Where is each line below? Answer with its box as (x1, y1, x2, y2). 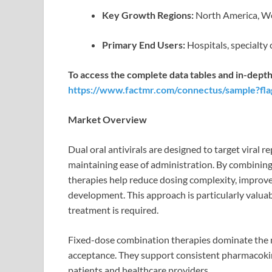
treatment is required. (68, 204, 158, 216)
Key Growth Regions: (102, 9, 194, 21)
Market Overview (68, 114, 147, 126)
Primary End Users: (102, 39, 185, 51)
